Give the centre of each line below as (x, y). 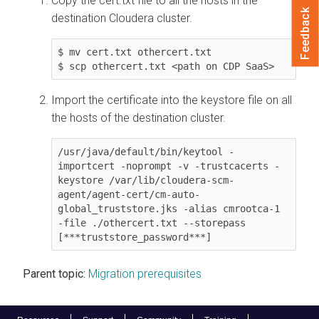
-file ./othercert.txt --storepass (152, 223)
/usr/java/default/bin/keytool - (146, 151)
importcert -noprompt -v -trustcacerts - (169, 166)
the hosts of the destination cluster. (138, 117)
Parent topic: (54, 273)
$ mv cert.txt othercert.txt (135, 52)
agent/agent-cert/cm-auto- (129, 194)
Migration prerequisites (145, 273)
